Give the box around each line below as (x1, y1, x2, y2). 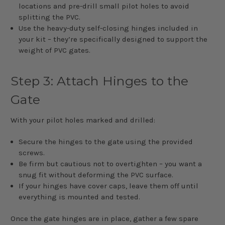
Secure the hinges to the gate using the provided (19, 137, 193, 146)
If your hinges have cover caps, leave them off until (19, 181, 199, 190)
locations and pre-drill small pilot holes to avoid (19, 1, 190, 11)
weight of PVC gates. (19, 45, 91, 55)
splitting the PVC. (19, 12, 81, 22)
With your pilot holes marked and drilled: (11, 115, 155, 125)
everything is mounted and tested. (19, 192, 141, 201)
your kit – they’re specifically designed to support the (19, 34, 208, 44)
